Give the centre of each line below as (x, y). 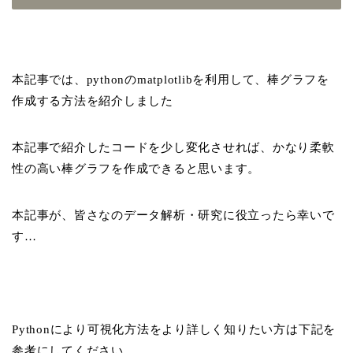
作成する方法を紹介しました (93, 100)
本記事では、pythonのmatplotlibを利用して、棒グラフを (171, 79)
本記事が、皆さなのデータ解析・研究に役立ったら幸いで (173, 214)
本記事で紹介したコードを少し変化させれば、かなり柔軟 (173, 147)
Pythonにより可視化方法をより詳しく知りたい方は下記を (174, 329)
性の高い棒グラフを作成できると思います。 (136, 168)
